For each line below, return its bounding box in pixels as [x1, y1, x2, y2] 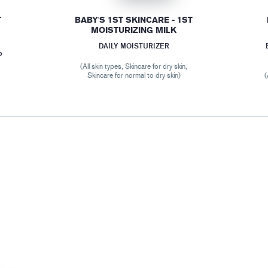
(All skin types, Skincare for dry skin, [80, 62, 188, 71]
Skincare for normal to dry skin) [87, 71, 181, 80]
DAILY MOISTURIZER [98, 41, 169, 51]
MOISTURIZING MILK [91, 25, 177, 36]
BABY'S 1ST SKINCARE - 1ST [75, 15, 193, 26]
